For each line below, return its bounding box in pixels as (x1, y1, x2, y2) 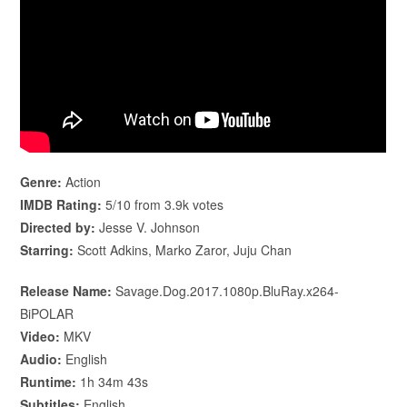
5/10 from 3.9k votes (102, 194, 224, 213)
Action (62, 172, 102, 191)
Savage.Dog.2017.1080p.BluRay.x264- (112, 281, 340, 300)
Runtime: (20, 372, 77, 391)
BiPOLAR (20, 303, 74, 323)
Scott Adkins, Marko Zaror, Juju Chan (74, 240, 293, 259)
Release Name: (20, 281, 113, 300)
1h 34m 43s (76, 372, 149, 391)
